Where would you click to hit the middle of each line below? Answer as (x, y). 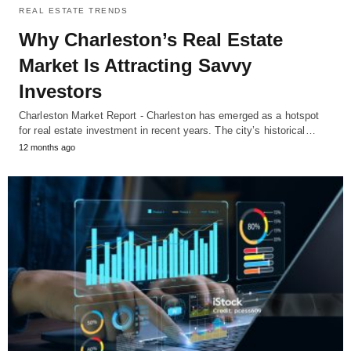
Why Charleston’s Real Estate (151, 40)
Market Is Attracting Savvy (135, 66)
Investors (60, 92)
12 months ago (47, 148)
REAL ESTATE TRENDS (73, 11)
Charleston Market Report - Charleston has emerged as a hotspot (169, 116)
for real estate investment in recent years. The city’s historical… (167, 131)
